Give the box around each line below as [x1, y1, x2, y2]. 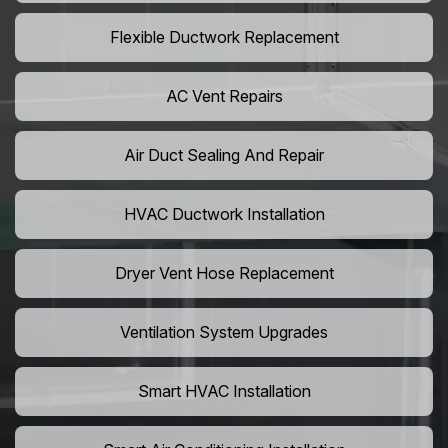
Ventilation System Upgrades [120, 322, 328, 343]
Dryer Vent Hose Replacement [114, 263, 334, 284]
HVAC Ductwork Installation [123, 204, 325, 225]
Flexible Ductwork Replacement [109, 27, 339, 48]
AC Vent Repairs [165, 86, 283, 107]
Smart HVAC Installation [137, 381, 311, 402]
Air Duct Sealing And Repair [124, 145, 324, 166]
